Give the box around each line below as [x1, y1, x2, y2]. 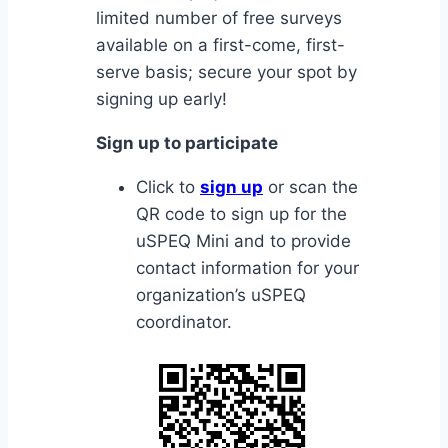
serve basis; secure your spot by [96, 62, 357, 83]
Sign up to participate [96, 133, 278, 154]
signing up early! [96, 89, 227, 110]
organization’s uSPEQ [136, 285, 306, 306]
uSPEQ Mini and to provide [136, 231, 351, 252]
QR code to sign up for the [136, 204, 347, 225]
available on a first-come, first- [96, 35, 345, 56]
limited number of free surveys [96, 8, 342, 29]
